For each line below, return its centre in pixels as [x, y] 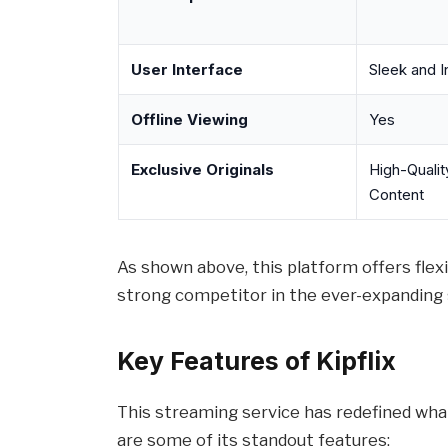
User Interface [186, 70]
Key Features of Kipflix [257, 360]
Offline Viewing [189, 120]
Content [396, 195]
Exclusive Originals [202, 170]
